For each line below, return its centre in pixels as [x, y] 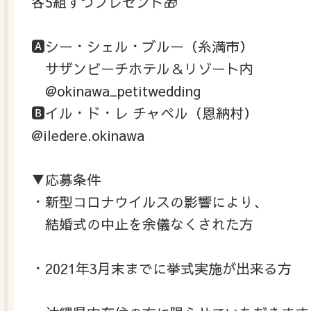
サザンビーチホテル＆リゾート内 [142, 68]
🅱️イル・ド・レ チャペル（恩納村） [144, 112]
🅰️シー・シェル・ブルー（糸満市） [142, 46]
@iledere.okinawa [88, 135]
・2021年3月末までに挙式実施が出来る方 [161, 268]
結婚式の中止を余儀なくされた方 [142, 224]
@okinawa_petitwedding [116, 90]
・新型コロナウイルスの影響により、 [149, 201]
